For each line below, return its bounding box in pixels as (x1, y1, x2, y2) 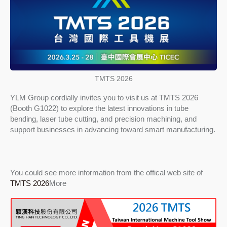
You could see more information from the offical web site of (10, 168, 203, 177)
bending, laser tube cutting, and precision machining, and (10, 115, 197, 124)
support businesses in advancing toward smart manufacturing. (10, 125, 215, 134)
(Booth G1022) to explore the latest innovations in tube (10, 104, 188, 113)
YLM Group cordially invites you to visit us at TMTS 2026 (10, 93, 198, 102)
